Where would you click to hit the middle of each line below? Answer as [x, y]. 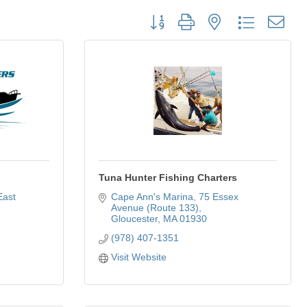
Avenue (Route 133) [155, 208]
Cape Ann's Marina [152, 197]
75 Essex [218, 197]
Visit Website [138, 257]
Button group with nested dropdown [220, 18]
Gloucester [134, 219]
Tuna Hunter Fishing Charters [168, 177]
